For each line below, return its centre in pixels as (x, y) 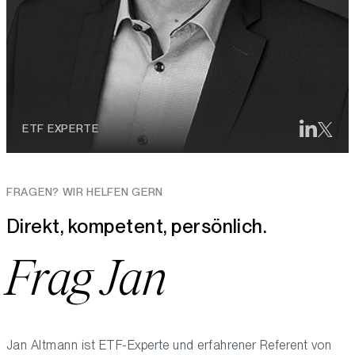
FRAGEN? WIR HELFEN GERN (85, 191)
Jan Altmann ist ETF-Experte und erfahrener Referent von (169, 345)
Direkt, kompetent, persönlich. (137, 226)
